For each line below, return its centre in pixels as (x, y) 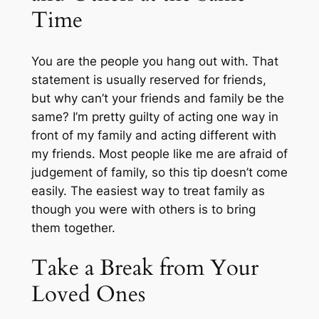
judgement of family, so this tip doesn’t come (159, 172)
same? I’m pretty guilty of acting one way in (155, 116)
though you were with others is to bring (143, 209)
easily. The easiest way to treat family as (148, 190)
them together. (73, 228)
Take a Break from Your (145, 268)
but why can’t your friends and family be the (157, 98)
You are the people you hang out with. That (155, 61)
